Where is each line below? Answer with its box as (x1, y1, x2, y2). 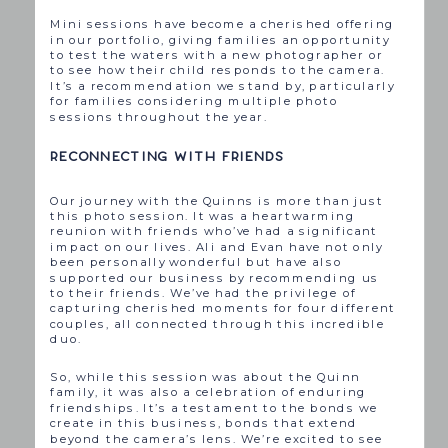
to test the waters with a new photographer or (50, 47, 384, 62)
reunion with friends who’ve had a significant (50, 224, 379, 239)
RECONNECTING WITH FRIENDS (50, 148, 286, 166)
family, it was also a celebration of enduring (50, 385, 368, 400)
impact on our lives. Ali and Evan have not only (50, 239, 384, 254)
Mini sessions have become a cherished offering (50, 17, 395, 32)
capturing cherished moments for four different (50, 301, 397, 316)
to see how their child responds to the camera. (50, 63, 386, 78)
